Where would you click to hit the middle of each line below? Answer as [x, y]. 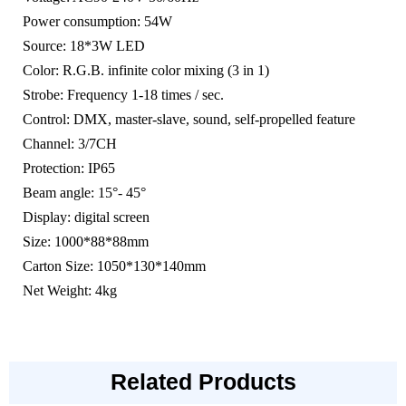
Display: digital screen [86, 217]
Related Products [203, 382]
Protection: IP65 [69, 169]
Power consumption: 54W [97, 22]
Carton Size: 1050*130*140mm [114, 266]
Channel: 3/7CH [70, 144]
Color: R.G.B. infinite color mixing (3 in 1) [146, 71]
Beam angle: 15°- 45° [84, 193]
